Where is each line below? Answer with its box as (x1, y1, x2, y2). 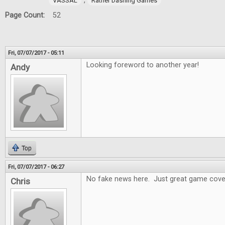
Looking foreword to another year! (86, 61, 199, 69)
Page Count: (5, 11, 47, 20)
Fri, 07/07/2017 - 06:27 (8, 163, 64, 170)
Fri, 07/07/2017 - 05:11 (8, 49, 64, 56)
